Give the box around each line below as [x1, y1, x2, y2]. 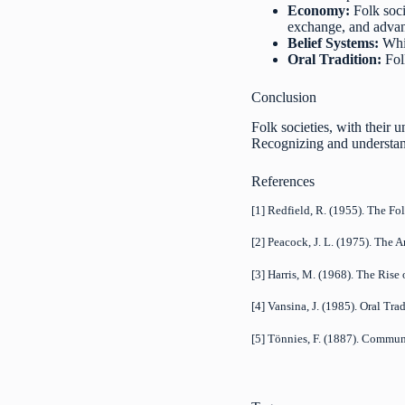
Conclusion [251, 89, 317, 106]
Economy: [287, 3, 351, 19]
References [251, 174, 316, 190]
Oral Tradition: [287, 52, 382, 68]
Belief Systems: [287, 35, 380, 52]
